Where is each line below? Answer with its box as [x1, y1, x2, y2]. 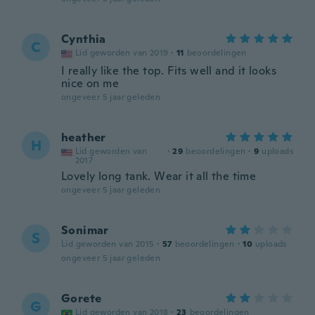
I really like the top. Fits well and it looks [61, 63, 276, 78]
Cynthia [61, 32, 106, 46]
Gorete [61, 291, 102, 306]
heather [61, 130, 106, 145]
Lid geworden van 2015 [61, 238, 155, 250]
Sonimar [61, 223, 109, 238]
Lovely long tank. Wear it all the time [61, 169, 257, 184]
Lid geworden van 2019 [75, 47, 169, 58]
